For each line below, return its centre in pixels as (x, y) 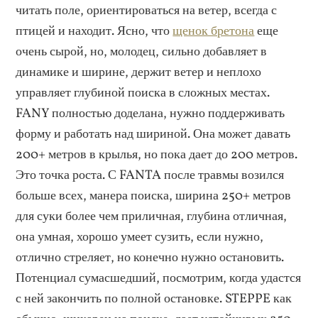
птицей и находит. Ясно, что (94, 31)
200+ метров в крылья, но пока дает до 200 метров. (157, 154)
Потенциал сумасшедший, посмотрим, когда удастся (159, 278)
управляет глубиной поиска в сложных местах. (143, 93)
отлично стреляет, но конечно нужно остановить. (150, 257)
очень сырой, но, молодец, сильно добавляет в (142, 51)
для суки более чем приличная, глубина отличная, (152, 216)
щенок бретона (214, 31)
